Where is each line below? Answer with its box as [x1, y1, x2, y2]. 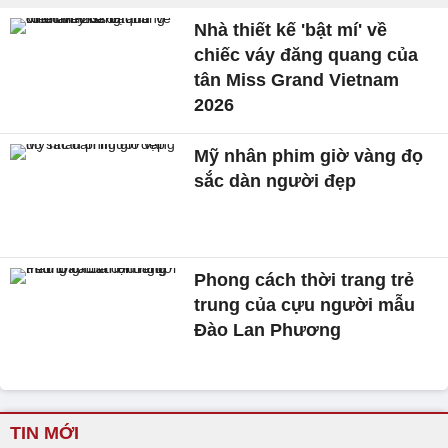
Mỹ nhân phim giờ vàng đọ [194, 145, 424, 166]
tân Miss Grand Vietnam [194, 69, 400, 90]
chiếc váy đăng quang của [194, 44, 419, 65]
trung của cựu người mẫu [194, 294, 416, 315]
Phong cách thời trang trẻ [194, 269, 415, 290]
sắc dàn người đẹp [194, 170, 357, 191]
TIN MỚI [10, 423, 79, 444]
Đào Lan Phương [194, 319, 342, 340]
